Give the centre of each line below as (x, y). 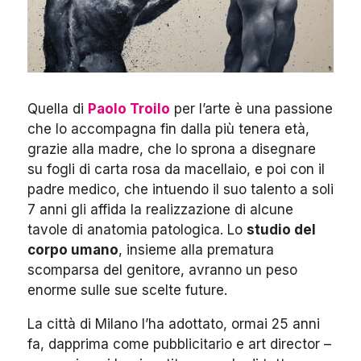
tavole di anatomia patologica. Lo (137, 230)
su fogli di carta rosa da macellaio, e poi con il (176, 170)
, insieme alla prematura (196, 250)
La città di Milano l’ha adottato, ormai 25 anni (174, 324)
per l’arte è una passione (251, 109)
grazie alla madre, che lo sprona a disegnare (172, 149)
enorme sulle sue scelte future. (127, 290)
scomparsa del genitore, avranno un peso (162, 270)
